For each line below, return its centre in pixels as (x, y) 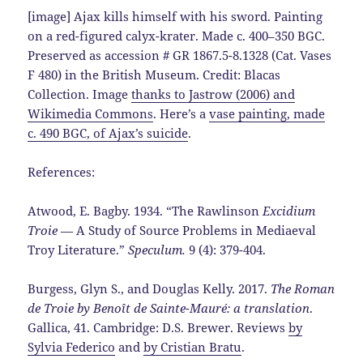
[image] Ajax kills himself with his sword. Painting (175, 17)
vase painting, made (267, 114)
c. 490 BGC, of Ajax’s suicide (108, 133)
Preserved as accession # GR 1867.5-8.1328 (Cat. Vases (180, 56)
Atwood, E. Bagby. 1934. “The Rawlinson (145, 211)
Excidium (289, 211)
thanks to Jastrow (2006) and (214, 94)
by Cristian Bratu (193, 347)
